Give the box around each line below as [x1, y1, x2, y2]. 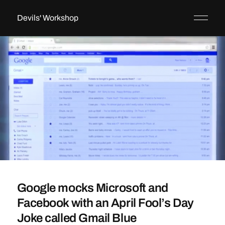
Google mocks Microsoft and [17, 181, 168, 195]
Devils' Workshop [17, 14, 78, 22]
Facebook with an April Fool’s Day [17, 196, 194, 210]
